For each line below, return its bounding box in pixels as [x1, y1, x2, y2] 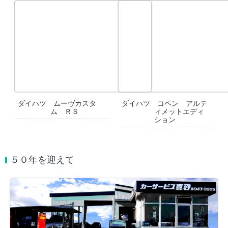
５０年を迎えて [10, 155, 74, 165]
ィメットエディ [154, 108, 204, 116]
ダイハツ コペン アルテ [122, 100, 207, 108]
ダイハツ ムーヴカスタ [18, 100, 96, 108]
